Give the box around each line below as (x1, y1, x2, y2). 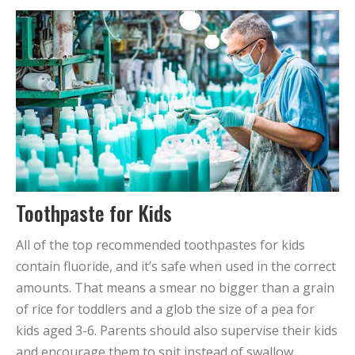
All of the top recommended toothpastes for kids (16, 236, 305, 254)
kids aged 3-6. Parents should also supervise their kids (16, 322, 338, 340)
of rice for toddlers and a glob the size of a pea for (16, 300, 315, 319)
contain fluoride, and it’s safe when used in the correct (16, 258, 336, 276)
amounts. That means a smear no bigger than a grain (16, 279, 334, 297)
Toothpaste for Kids (16, 197, 172, 229)
